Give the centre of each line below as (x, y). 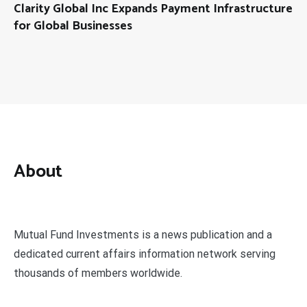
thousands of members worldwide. (98, 273)
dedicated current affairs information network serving (145, 254)
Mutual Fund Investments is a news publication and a (143, 235)
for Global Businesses (73, 26)
